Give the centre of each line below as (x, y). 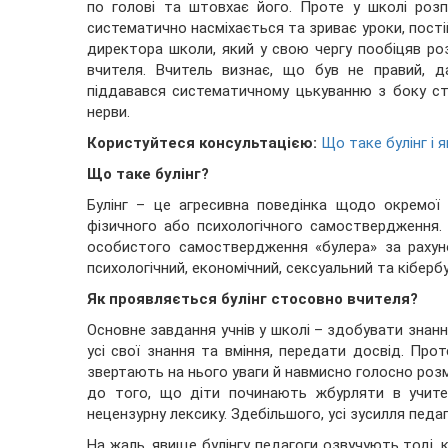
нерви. (108, 112)
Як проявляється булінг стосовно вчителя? (252, 299)
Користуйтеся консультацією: (202, 143)
